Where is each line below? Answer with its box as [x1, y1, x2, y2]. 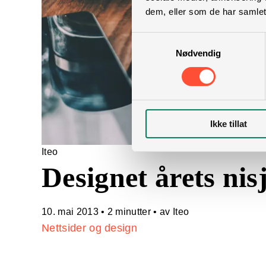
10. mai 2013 [42, 206, 99, 217]
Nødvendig [175, 47, 221, 58]
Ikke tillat [210, 118, 247, 129]
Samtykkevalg [131, 34, 188, 45]
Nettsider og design [42, 221, 138, 234]
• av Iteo [151, 206, 189, 217]
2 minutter [107, 206, 151, 217]
